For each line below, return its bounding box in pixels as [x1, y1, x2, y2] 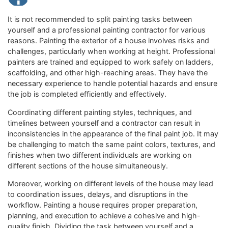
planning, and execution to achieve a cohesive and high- [8, 211, 201, 220]
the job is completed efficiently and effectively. [8, 90, 166, 99]
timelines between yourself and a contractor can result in [8, 118, 200, 127]
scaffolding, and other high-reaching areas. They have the [8, 68, 208, 77]
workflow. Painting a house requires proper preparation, [8, 201, 197, 210]
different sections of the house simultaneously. [8, 161, 168, 170]
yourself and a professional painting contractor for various [8, 25, 206, 35]
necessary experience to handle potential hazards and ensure [8, 79, 217, 88]
